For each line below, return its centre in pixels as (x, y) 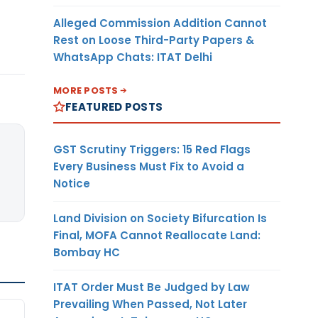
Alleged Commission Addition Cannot (160, 23)
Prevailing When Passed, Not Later (150, 304)
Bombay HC (87, 252)
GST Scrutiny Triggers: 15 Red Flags (152, 149)
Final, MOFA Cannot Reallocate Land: (157, 235)
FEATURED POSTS (114, 106)
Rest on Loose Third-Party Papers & (154, 40)
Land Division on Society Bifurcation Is (160, 218)
